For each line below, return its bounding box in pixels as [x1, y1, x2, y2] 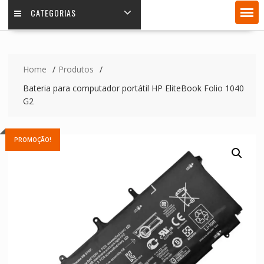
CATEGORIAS [30, 6, 76, 19]
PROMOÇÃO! [14, 135, 51, 144]
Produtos [58, 63, 94, 75]
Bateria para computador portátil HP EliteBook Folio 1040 [22, 82, 244, 94]
